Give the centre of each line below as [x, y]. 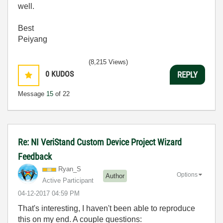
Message [32, 94]
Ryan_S [70, 169]
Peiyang [33, 39]
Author [115, 176]
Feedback [35, 157]
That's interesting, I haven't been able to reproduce [107, 208]
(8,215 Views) [108, 62]
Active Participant [68, 180]
